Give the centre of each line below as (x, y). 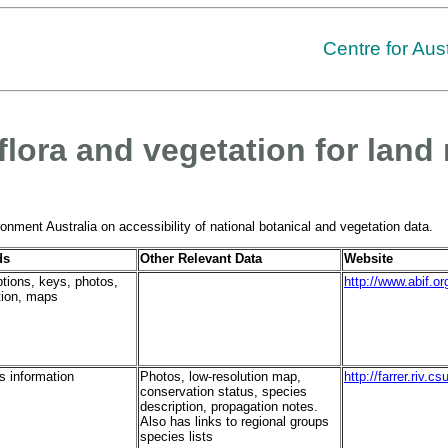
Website (368, 259)
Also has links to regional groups (234, 422)
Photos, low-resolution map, (220, 377)
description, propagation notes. (229, 407)
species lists (176, 437)
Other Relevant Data (201, 259)
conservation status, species (223, 392)
